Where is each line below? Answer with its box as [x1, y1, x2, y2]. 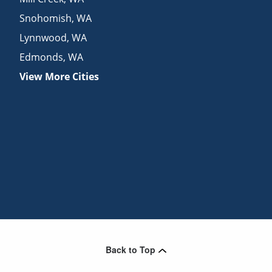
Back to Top [106, 243, 155, 256]
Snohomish [19, 11, 72, 25]
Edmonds [19, 50, 64, 64]
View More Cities [19, 69, 100, 83]
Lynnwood [19, 30, 67, 44]
